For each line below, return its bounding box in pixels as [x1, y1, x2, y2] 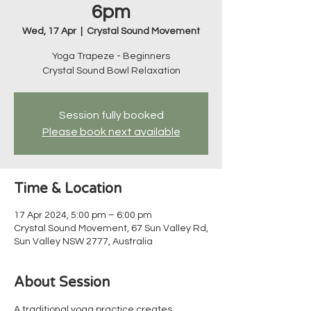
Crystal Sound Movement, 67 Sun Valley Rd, [14, 224, 208, 233]
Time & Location [14, 180, 121, 197]
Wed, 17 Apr [22, 26, 76, 36]
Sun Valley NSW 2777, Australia [14, 237, 153, 246]
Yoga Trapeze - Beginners [52, 51, 170, 61]
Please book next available [42, 126, 180, 137]
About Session [14, 274, 110, 291]
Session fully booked [58, 110, 164, 121]
